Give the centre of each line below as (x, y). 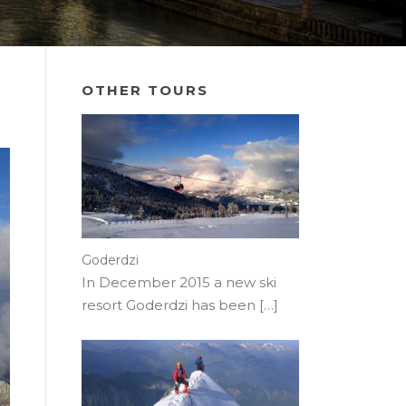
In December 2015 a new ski (179, 282)
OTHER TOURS (145, 90)
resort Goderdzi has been (170, 304)
